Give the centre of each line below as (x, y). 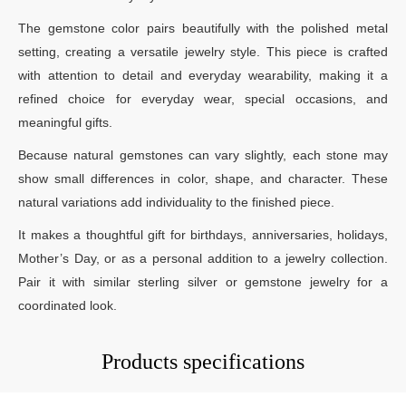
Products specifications (203, 361)
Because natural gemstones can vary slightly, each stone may (203, 155)
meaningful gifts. (65, 122)
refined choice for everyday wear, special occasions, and (203, 98)
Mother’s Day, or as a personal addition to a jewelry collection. (203, 258)
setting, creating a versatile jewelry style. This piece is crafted (203, 51)
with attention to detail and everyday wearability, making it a (203, 75)
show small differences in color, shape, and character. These (203, 178)
